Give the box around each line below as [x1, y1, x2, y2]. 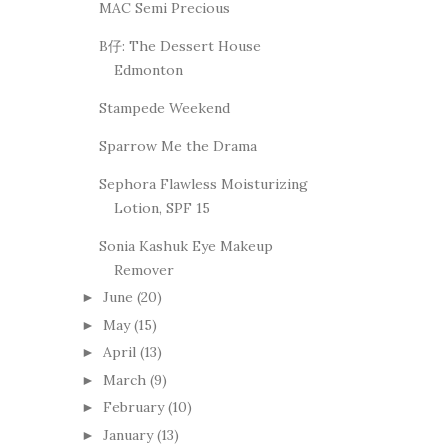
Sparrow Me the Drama [98, 136, 257, 155]
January [102, 425, 153, 444]
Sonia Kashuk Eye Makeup [98, 236, 273, 255]
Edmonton [113, 60, 183, 79]
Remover [113, 260, 174, 279]
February [102, 398, 164, 417]
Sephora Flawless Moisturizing [98, 174, 308, 193]
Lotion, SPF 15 [113, 198, 210, 217]
